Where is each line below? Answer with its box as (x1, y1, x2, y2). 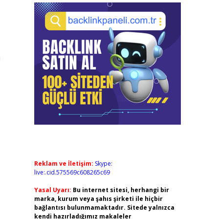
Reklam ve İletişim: (34, 159, 93, 168)
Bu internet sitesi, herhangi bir (72, 186, 169, 194)
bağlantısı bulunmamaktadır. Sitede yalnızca (34, 203, 175, 212)
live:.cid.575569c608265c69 (34, 168, 110, 176)
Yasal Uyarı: (34, 186, 71, 194)
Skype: (94, 159, 112, 168)
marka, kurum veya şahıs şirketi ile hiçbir (34, 195, 163, 203)
